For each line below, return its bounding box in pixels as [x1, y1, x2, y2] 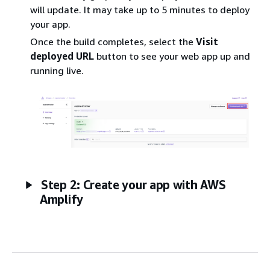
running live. [30, 64, 86, 77]
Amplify [40, 192, 83, 206]
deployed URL [30, 50, 94, 63]
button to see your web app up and [94, 50, 250, 63]
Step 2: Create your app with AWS [41, 177, 226, 192]
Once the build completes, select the [30, 36, 196, 48]
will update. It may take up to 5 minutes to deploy [30, 4, 250, 16]
